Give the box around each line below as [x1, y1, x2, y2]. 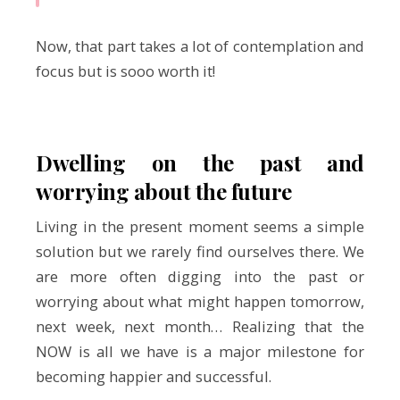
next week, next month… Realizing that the [36, 315, 364, 337]
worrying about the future [36, 176, 293, 205]
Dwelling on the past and [36, 147, 364, 177]
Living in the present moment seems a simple [36, 215, 364, 237]
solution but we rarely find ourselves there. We [36, 240, 364, 262]
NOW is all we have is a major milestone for [36, 340, 364, 362]
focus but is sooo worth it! [36, 61, 215, 82]
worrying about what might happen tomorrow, [36, 290, 364, 312]
